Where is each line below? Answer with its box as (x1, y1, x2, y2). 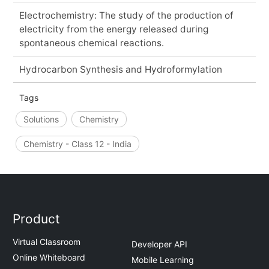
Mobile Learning (131, 254, 194, 265)
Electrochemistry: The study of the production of (19, 9, 234, 21)
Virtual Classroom (13, 237, 81, 247)
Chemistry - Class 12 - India (23, 138, 131, 149)
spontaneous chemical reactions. (19, 37, 164, 49)
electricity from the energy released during (19, 23, 208, 35)
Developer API (131, 238, 187, 249)
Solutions (23, 113, 59, 124)
